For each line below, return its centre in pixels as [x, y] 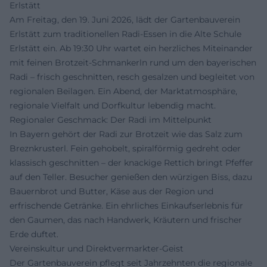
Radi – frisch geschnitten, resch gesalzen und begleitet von [132, 77]
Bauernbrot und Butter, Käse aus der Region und [111, 191]
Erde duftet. [34, 234]
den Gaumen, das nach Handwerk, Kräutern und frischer [126, 220]
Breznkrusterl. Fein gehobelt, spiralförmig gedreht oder [125, 148]
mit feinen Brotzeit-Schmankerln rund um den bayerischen [133, 63]
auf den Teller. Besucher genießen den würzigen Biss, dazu [131, 177]
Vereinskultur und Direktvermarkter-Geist [97, 249]
